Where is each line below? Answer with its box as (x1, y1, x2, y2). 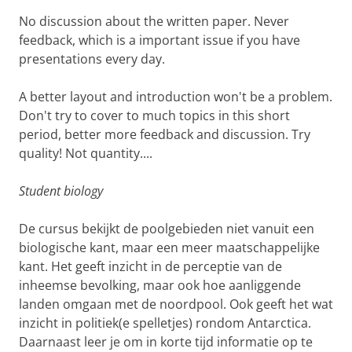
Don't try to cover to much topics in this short (19, 107, 290, 124)
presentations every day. (19, 50, 165, 68)
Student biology (19, 182, 103, 200)
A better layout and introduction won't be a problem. (19, 88, 332, 105)
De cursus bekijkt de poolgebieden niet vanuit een (19, 220, 314, 237)
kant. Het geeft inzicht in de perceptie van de (19, 258, 282, 275)
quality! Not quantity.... (19, 145, 152, 162)
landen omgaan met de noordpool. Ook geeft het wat (19, 295, 333, 313)
